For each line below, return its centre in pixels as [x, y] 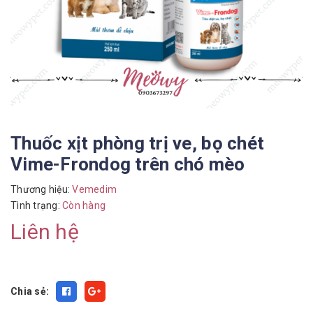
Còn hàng [84, 205]
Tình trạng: [36, 205]
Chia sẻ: [30, 291]
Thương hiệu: [40, 189]
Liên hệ [45, 232]
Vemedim [93, 189]
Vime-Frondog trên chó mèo [128, 164]
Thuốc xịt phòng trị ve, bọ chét [138, 143]
